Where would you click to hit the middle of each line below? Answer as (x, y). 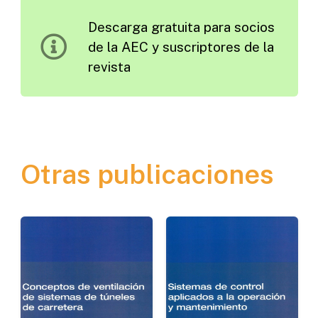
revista (109, 66)
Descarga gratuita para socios (181, 27)
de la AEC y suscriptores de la (181, 46)
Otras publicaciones (147, 175)
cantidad (48, 27)
